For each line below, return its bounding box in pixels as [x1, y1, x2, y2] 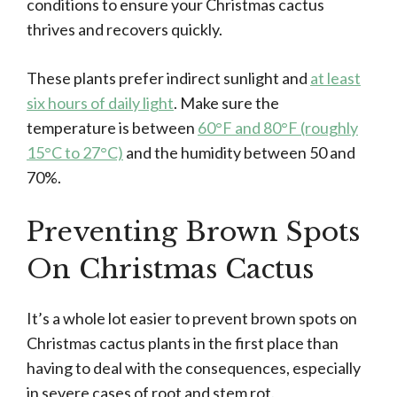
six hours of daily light [27, 93, 174, 113]
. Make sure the [174, 93, 279, 113]
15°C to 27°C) [27, 143, 123, 163]
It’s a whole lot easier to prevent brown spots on [27, 308, 357, 329]
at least [310, 68, 361, 89]
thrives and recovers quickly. [27, 19, 222, 40]
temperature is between [27, 118, 198, 138]
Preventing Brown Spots [27, 215, 360, 249]
